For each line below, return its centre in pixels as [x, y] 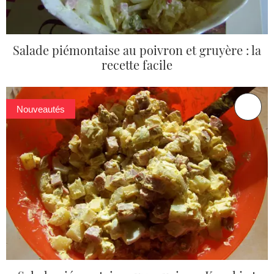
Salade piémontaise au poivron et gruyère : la [137, 50]
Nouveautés [41, 109]
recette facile [137, 64]
